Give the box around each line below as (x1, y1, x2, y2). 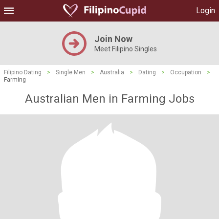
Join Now (94, 34, 132, 44)
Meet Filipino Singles (94, 45, 157, 53)
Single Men (56, 69, 86, 76)
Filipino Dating (4, 69, 42, 76)
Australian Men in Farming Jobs (24, 92, 195, 106)
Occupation (170, 69, 201, 76)
